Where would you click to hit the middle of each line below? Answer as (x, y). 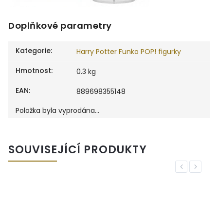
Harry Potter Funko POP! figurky (129, 51)
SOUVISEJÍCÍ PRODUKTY (78, 149)
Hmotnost (33, 70)
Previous (191, 166)
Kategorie (33, 50)
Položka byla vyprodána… (57, 110)
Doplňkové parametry (60, 25)
